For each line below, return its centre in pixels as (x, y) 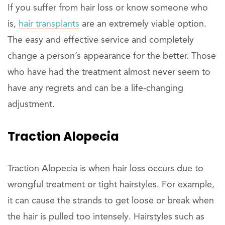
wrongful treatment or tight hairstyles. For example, (111, 185)
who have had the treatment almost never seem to (109, 72)
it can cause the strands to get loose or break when (111, 201)
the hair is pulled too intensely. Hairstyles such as (106, 217)
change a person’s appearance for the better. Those (112, 56)
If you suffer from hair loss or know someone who (108, 8)
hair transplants (49, 24)
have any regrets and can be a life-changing (95, 88)
